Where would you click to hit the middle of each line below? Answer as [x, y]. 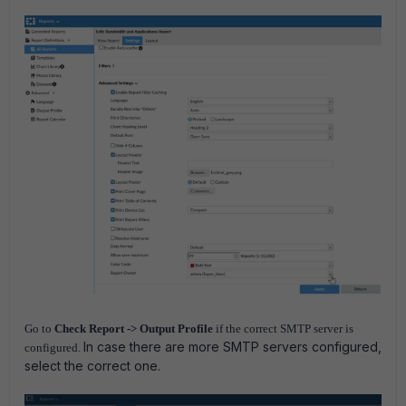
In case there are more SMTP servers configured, [232, 346]
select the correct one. [92, 365]
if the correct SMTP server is [285, 328]
